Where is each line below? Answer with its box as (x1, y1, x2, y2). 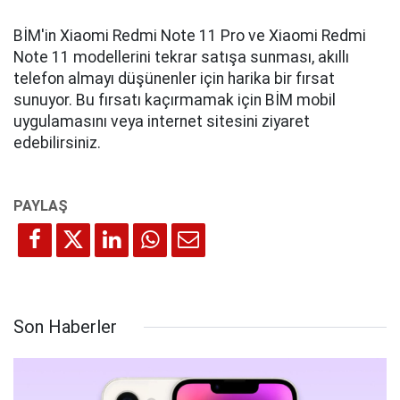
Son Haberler (13, 316, 117, 338)
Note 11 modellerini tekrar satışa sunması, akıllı (13, 48, 349, 67)
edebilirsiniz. (13, 134, 101, 153)
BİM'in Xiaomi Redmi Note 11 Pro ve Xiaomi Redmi (13, 27, 366, 46)
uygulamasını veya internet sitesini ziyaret (13, 112, 310, 131)
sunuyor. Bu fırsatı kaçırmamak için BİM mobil (13, 91, 336, 110)
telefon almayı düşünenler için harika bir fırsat (13, 70, 335, 88)
